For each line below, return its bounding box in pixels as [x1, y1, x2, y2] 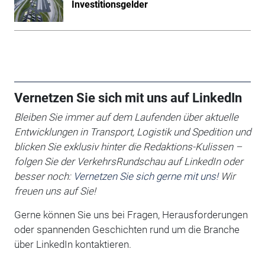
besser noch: [14, 170, 73, 182]
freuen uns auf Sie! [14, 185, 96, 197]
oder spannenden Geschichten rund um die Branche [14, 223, 240, 235]
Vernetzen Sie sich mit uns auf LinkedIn [14, 90, 242, 105]
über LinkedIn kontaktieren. [14, 238, 131, 250]
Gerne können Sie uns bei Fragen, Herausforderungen [14, 208, 248, 221]
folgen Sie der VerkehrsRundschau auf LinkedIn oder [14, 155, 243, 167]
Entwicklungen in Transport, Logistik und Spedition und [14, 125, 251, 138]
